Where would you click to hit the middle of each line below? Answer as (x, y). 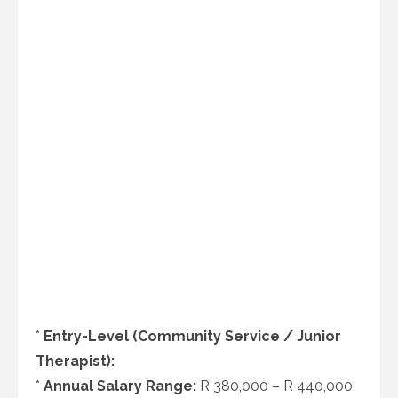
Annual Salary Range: (120, 386)
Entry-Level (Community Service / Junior (192, 336)
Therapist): (75, 361)
